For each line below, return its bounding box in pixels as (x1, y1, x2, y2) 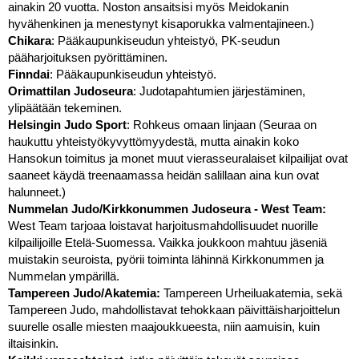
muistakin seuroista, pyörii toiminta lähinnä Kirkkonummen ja (8, 252, 324, 266)
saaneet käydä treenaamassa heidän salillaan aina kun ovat (8, 168, 319, 182)
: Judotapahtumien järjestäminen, (133, 84, 305, 98)
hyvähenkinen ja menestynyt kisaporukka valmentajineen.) (8, 17, 314, 30)
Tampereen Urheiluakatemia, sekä (163, 286, 342, 300)
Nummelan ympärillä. (8, 269, 123, 283)
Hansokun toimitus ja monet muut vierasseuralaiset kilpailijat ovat (8, 151, 348, 165)
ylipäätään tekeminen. (8, 101, 122, 115)
